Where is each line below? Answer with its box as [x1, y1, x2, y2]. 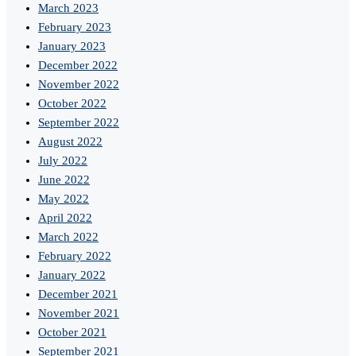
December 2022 [38, 59, 118, 72]
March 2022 [38, 230, 99, 244]
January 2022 [38, 269, 106, 282]
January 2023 [38, 40, 106, 53]
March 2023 [38, 2, 99, 15]
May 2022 [38, 192, 89, 206]
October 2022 [38, 97, 106, 110]
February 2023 [38, 21, 111, 34]
